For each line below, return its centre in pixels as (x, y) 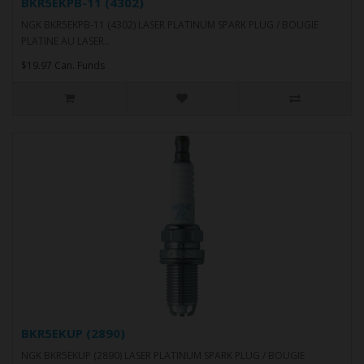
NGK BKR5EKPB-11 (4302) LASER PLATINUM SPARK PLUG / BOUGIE (170, 24)
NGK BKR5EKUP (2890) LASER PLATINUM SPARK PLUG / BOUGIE (163, 355)
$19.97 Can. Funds (63, 65)
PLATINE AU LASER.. (65, 41)
